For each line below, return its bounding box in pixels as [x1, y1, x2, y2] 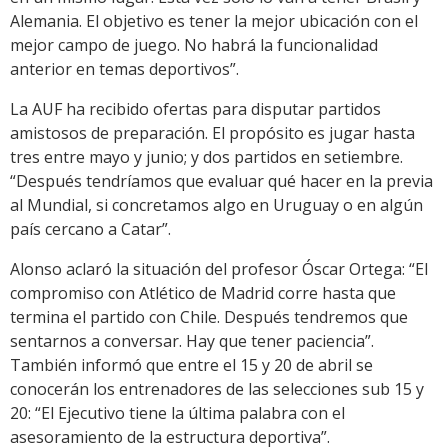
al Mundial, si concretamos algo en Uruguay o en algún [10, 193, 423, 216]
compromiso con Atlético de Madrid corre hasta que [10, 281, 396, 304]
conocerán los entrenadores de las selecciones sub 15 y [10, 377, 424, 400]
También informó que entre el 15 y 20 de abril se [10, 353, 373, 376]
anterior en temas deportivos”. [10, 57, 239, 80]
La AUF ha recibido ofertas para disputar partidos [10, 97, 381, 120]
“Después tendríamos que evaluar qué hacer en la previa [10, 169, 433, 192]
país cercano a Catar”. [10, 217, 171, 240]
